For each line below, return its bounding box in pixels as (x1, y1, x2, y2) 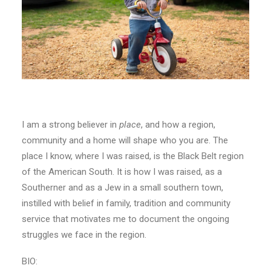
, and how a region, (141, 119, 215, 130)
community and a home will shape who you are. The (22, 134, 228, 146)
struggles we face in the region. (22, 229, 146, 240)
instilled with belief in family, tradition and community (22, 197, 230, 209)
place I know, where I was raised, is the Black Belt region (22, 150, 244, 162)
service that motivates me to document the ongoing (22, 213, 229, 224)
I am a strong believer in (22, 119, 119, 130)
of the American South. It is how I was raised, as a (22, 166, 222, 177)
